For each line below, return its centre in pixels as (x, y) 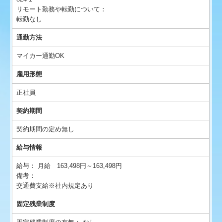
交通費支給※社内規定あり (55, 186)
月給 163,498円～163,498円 (80, 166)
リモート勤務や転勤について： (62, 9)
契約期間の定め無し (46, 129)
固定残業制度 (36, 204)
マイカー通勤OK (41, 56)
